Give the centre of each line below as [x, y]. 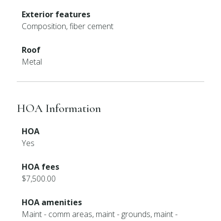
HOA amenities [52, 202]
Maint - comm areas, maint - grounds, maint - [100, 214]
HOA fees [41, 167]
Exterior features [56, 14]
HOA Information [59, 108]
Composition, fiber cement [68, 26]
